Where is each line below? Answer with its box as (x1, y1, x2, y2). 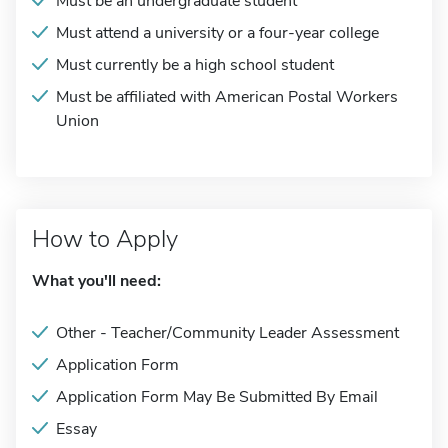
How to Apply (32, 223, 178, 255)
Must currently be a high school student (56, 54, 334, 76)
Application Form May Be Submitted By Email (56, 386, 378, 408)
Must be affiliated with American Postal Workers (56, 86, 398, 108)
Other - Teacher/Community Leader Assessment (56, 322, 399, 344)
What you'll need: (32, 270, 161, 292)
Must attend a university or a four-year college (56, 22, 379, 44)
